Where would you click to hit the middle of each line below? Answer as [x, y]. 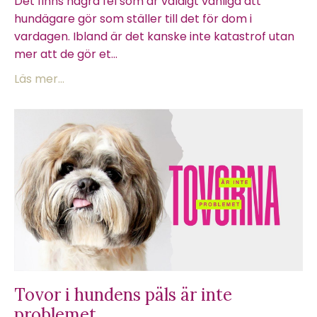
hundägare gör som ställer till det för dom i [133, 18]
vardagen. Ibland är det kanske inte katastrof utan [154, 36]
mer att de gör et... [66, 54]
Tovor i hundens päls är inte [123, 295]
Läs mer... [39, 79]
